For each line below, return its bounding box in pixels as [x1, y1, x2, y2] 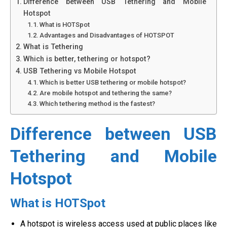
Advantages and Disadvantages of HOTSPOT [40, 31, 175, 39]
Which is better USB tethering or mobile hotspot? [40, 79, 186, 86]
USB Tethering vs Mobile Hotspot [23, 67, 136, 75]
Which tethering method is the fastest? [40, 100, 156, 107]
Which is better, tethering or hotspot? [23, 55, 150, 63]
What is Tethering [23, 43, 83, 51]
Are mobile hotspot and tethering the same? [40, 89, 172, 97]
